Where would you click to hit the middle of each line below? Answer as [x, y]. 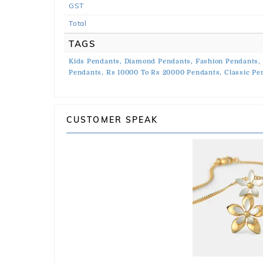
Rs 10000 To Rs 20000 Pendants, [164, 73]
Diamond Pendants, [159, 61]
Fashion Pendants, [228, 61]
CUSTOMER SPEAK [112, 120]
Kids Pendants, [95, 61]
